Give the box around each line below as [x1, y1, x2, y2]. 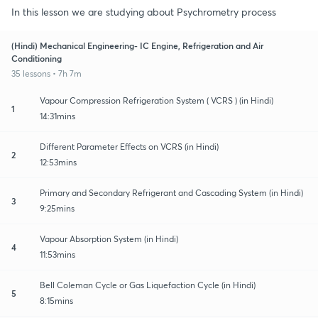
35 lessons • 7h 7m [11, 67, 82, 79]
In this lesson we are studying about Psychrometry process [11, 4, 276, 18]
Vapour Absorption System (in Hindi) [40, 233, 178, 244]
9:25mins [40, 202, 75, 214]
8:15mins [40, 295, 73, 306]
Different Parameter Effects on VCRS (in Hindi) [40, 141, 219, 152]
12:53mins [40, 156, 77, 168]
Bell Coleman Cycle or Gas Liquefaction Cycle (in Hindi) [40, 279, 256, 290]
